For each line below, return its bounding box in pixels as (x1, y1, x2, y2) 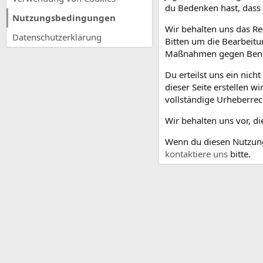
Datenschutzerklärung (12, 31, 102, 43)
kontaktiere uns (165, 148, 228, 160)
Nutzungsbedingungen (12, 12, 116, 23)
